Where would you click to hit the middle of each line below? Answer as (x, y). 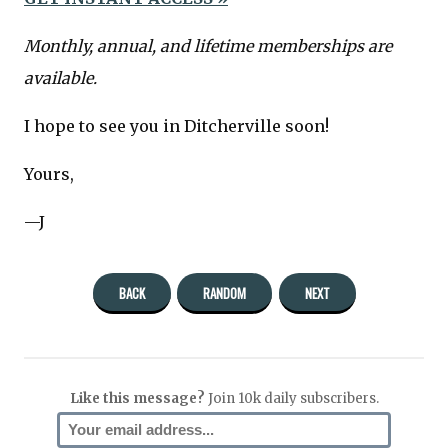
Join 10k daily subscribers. (291, 398)
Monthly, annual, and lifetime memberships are (208, 45)
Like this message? (137, 398)
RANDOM (224, 292)
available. (60, 77)
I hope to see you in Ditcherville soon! (176, 125)
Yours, (49, 173)
